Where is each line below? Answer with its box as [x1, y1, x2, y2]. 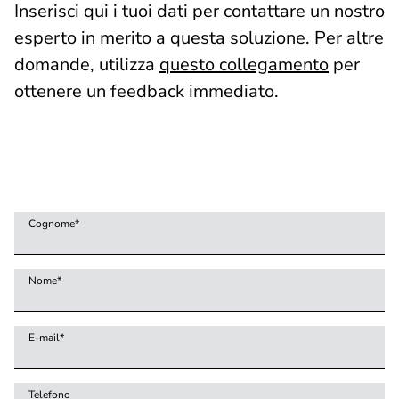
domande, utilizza [14, 53, 159, 77]
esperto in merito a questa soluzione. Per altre [14, 26, 384, 51]
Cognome [28, 216, 77, 232]
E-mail [28, 330, 62, 346]
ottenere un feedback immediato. [14, 79, 279, 104]
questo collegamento [159, 53, 329, 77]
